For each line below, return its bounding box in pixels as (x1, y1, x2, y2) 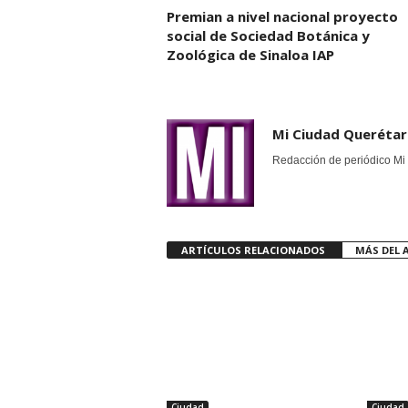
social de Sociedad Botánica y (166, 26, 370, 45)
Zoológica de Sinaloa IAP (166, 46, 334, 64)
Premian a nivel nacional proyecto (166, 7, 398, 25)
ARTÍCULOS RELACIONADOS (180, 243, 328, 257)
